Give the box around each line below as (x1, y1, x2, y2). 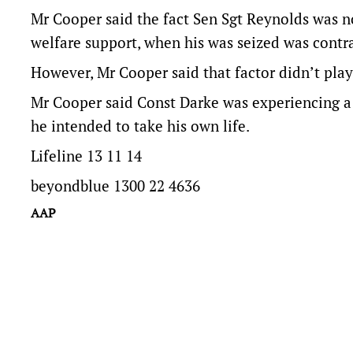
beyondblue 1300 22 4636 (31, 176, 200, 195)
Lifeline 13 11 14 (31, 146, 142, 165)
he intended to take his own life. (31, 116, 250, 136)
